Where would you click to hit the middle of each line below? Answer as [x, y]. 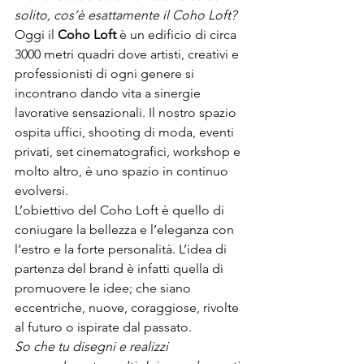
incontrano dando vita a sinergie [109, 93]
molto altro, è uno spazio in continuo [123, 171]
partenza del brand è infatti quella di [121, 269]
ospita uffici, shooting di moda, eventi [126, 132]
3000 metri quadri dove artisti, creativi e [128, 54]
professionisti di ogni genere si [106, 74]
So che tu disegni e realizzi [93, 347]
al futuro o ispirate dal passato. [103, 327]
